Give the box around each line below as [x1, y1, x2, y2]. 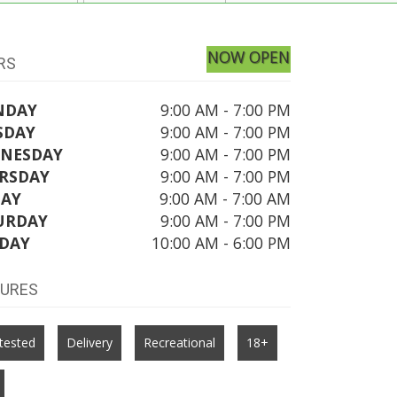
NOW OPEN [207, 45, 291, 67]
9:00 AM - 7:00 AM [160, 187, 292, 209]
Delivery [66, 333, 113, 351]
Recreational [144, 333, 216, 351]
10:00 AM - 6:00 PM [152, 231, 292, 253]
